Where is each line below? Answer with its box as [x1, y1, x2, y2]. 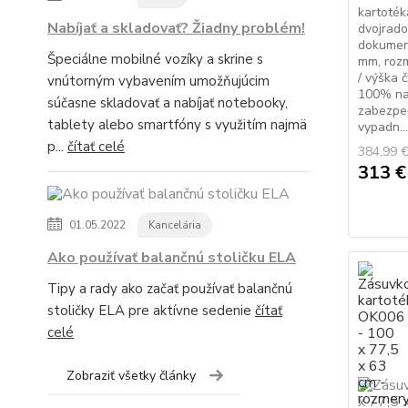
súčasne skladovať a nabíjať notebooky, [47, 94, 288, 112]
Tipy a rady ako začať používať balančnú [47, 280, 292, 298]
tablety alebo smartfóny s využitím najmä [47, 116, 307, 134]
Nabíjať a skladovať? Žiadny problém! [47, 18, 305, 38]
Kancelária [148, 218, 201, 232]
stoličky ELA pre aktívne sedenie [47, 301, 255, 320]
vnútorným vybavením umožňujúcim [47, 72, 270, 90]
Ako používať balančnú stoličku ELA [47, 248, 296, 268]
